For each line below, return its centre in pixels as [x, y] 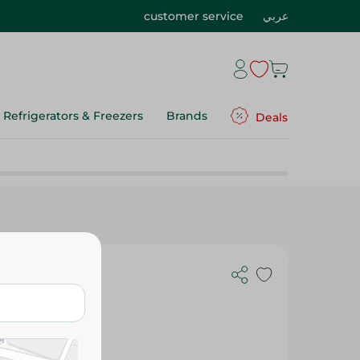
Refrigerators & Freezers [73, 116]
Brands [187, 116]
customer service [194, 16]
